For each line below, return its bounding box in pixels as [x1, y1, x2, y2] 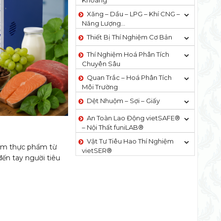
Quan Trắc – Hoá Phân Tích [86, 74, 172, 81]
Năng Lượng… [81, 19, 125, 27]
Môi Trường [81, 83, 118, 91]
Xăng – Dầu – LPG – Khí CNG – [86, 10, 180, 18]
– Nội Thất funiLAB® [81, 123, 144, 131]
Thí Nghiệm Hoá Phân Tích [86, 50, 169, 58]
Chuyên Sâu [81, 60, 120, 68]
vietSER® [81, 147, 112, 154]
